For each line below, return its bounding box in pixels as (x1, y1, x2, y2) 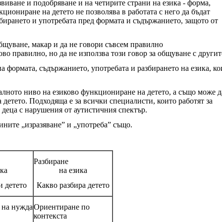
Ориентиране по (34, 202, 90, 211)
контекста (34, 211, 67, 220)
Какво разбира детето (36, 180, 110, 189)
